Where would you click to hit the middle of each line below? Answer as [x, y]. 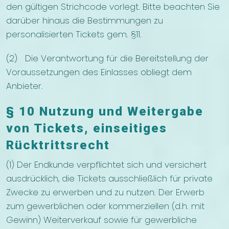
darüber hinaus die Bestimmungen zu [85, 21]
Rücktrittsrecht [58, 145]
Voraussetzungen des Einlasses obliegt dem [99, 72]
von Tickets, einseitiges [87, 129]
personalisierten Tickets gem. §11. [75, 35]
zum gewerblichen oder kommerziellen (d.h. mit [105, 206]
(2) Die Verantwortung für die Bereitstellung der [107, 59]
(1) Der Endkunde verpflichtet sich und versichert [106, 165]
